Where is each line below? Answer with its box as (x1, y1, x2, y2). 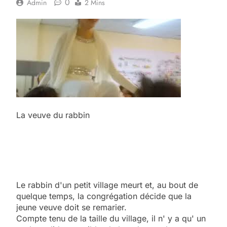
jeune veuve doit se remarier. (16, 202, 127, 212)
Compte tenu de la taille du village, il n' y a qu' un (16, 213, 206, 223)
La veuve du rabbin (16, 109, 90, 120)
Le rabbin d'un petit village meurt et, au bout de (16, 179, 198, 190)
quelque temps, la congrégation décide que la (16, 191, 192, 201)
